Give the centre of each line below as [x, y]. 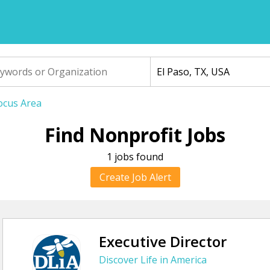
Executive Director [163, 241]
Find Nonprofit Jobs [135, 135]
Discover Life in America [153, 260]
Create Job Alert [135, 177]
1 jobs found [135, 157]
